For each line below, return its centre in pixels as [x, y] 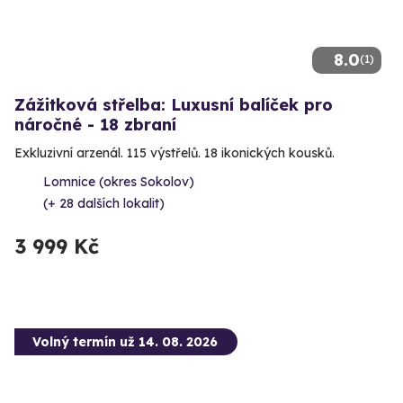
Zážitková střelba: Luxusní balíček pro [174, 104]
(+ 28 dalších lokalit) [104, 203]
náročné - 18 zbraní [95, 124]
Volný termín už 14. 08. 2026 [125, 341]
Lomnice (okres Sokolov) [119, 181]
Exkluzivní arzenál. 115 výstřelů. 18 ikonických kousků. [175, 152]
